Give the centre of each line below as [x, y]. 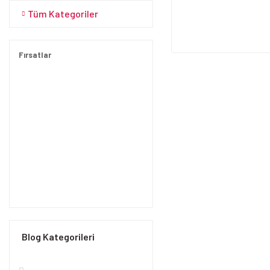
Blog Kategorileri [58, 237]
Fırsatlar [35, 55]
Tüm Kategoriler [63, 14]
